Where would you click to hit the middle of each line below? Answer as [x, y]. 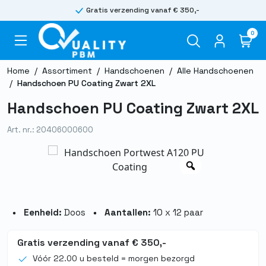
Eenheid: [43, 212]
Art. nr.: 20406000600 [50, 129]
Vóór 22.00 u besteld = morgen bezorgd [114, 259]
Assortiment [67, 70]
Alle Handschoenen [215, 70]
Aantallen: [128, 212]
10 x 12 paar [177, 212]
